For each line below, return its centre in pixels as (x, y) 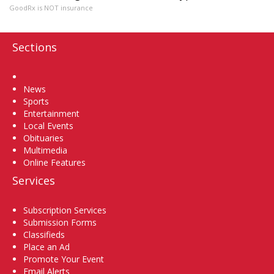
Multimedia (45, 150)
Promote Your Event (64, 259)
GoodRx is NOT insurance (51, 8)
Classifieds (44, 235)
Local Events (48, 126)
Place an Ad (46, 247)
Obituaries (43, 138)
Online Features (54, 163)
